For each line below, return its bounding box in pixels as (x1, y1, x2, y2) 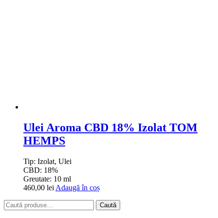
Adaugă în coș (55, 183, 100, 192)
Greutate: (23, 174, 54, 183)
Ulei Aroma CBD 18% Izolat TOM (23, 121, 198, 134)
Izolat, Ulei (37, 157, 72, 165)
